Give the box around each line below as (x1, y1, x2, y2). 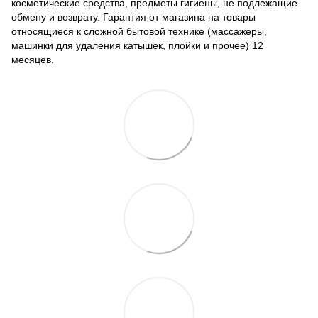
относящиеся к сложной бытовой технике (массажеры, (11, 25, 267, 37)
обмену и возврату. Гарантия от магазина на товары (11, 11, 256, 23)
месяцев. (11, 53, 54, 65)
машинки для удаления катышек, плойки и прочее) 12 (11, 39, 263, 51)
